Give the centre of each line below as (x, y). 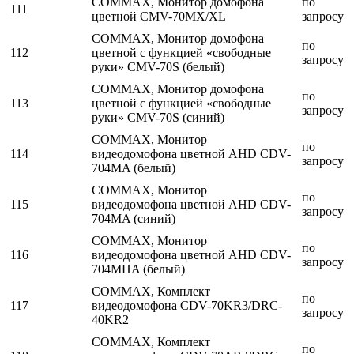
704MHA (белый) (138, 269)
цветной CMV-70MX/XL (159, 17)
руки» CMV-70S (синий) (158, 118)
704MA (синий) (134, 219)
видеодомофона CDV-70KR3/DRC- (187, 306)
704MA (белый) (134, 168)
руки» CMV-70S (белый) (158, 67)
